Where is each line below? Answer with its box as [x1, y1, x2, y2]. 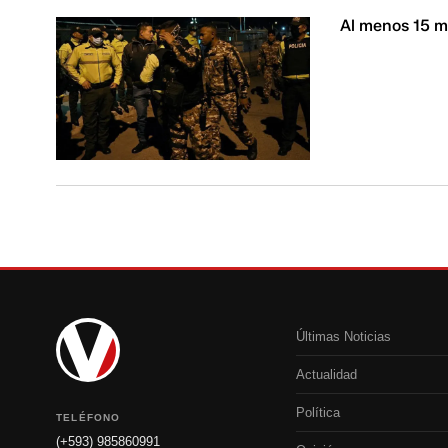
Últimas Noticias [296, 328, 391, 344]
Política [296, 404, 340, 420]
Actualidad [296, 366, 357, 382]
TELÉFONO [56, 411, 121, 423]
